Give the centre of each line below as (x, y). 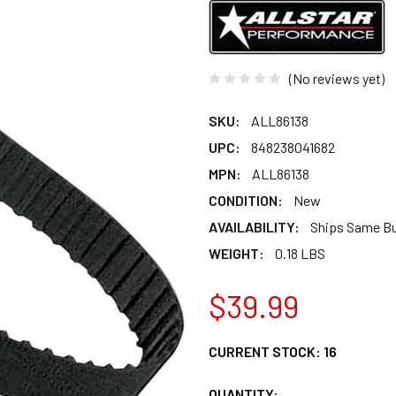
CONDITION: (246, 200)
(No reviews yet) (337, 78)
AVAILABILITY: (254, 226)
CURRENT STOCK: (266, 351)
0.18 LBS (300, 253)
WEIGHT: (236, 253)
